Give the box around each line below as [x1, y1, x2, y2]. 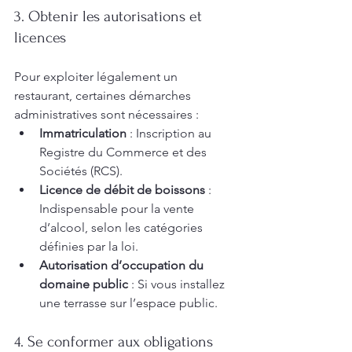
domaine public [39, 277, 128, 291]
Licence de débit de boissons [39, 182, 205, 197]
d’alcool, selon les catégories [39, 220, 206, 235]
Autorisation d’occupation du [39, 258, 207, 273]
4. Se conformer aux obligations [14, 333, 217, 350]
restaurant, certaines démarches [14, 88, 194, 103]
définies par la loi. [39, 239, 138, 254]
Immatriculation [39, 126, 126, 141]
